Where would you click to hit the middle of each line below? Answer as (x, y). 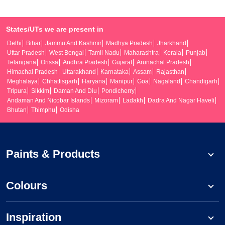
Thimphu (43, 110)
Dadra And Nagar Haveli (181, 101)
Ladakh (133, 101)
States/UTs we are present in (55, 29)
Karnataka (115, 72)
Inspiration (34, 217)
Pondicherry (118, 91)
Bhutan (17, 110)
